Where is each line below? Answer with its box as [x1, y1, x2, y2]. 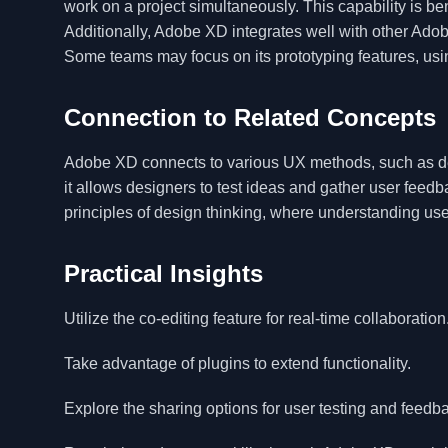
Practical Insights [64, 260, 263, 287]
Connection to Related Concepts [64, 104, 436, 131]
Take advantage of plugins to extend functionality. [64, 355, 411, 372]
